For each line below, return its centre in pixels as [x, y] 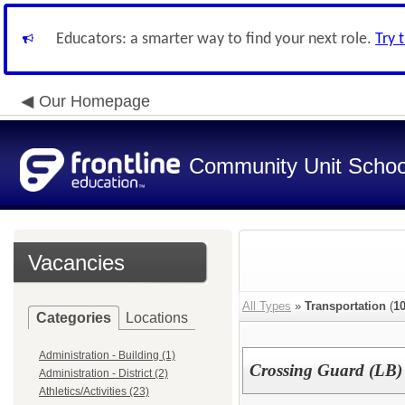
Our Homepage [94, 101]
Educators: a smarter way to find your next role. [216, 39]
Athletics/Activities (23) [94, 391]
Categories [74, 318]
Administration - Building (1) [107, 355]
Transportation [345, 306]
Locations [157, 318]
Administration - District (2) [104, 373]
